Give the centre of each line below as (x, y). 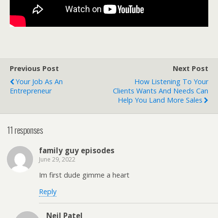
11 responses (25, 130)
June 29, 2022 (57, 159)
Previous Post (34, 69)
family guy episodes (77, 150)
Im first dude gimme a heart (84, 175)
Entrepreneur (31, 91)
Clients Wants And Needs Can (161, 91)
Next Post (191, 69)
